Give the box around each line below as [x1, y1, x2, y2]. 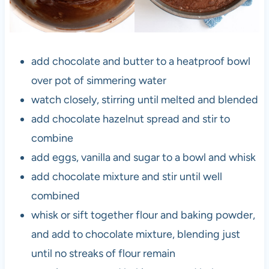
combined [31, 189, 80, 203]
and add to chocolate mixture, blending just [31, 228, 240, 241]
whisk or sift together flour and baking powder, [31, 208, 255, 222]
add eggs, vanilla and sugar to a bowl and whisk [31, 151, 256, 165]
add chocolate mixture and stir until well [31, 170, 222, 184]
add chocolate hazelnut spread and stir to [31, 112, 230, 126]
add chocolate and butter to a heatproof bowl [31, 55, 250, 68]
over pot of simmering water [31, 74, 166, 88]
